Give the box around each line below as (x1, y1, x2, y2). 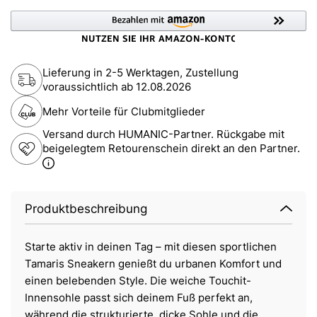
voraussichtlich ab (42, 79, 136, 93)
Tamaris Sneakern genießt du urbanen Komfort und (25, 257, 282, 271)
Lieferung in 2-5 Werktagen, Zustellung (42, 65, 238, 79)
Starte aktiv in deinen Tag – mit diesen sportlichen (25, 240, 277, 254)
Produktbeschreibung (25, 202, 147, 217)
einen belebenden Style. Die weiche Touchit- (25, 274, 251, 288)
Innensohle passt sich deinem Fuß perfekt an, (25, 291, 253, 305)
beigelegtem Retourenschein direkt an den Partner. (42, 142, 300, 156)
